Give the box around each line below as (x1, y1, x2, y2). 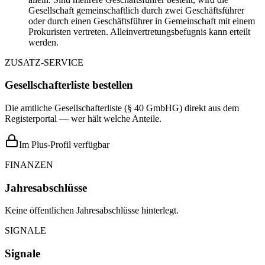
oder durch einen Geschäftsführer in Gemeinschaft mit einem (28, 15, 255, 26)
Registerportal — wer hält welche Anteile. (5, 114, 161, 124)
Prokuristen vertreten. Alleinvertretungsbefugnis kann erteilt (28, 26, 250, 37)
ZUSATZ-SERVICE (5, 57, 83, 67)
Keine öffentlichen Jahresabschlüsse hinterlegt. (5, 205, 179, 216)
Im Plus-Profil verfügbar (19, 140, 109, 150)
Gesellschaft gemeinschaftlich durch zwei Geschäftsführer (28, 5, 244, 15)
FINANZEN (5, 160, 53, 170)
